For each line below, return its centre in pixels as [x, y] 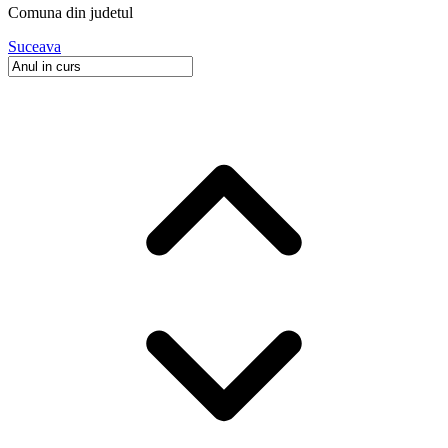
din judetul [97, 13]
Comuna [35, 13]
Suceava [34, 47]
